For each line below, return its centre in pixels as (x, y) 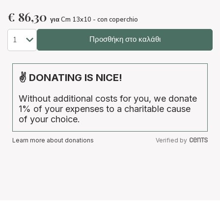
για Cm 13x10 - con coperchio (94, 20)
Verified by (171, 140)
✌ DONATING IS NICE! (70, 77)
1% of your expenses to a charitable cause (105, 109)
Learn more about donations (53, 140)
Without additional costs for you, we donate (108, 98)
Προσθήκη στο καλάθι (125, 40)
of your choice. (49, 119)
